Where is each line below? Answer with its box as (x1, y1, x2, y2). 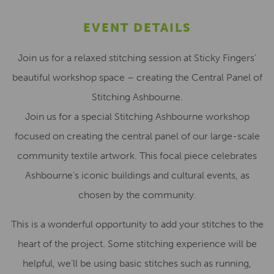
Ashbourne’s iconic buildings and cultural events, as (24, 169, 250, 181)
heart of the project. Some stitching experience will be (17, 238, 257, 250)
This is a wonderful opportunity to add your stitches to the (10, 218, 264, 230)
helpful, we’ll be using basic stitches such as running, (23, 257, 251, 269)
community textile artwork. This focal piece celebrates (17, 150, 257, 161)
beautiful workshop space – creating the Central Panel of (12, 72, 262, 83)
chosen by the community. (78, 189, 196, 201)
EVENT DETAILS (83, 20, 191, 35)
